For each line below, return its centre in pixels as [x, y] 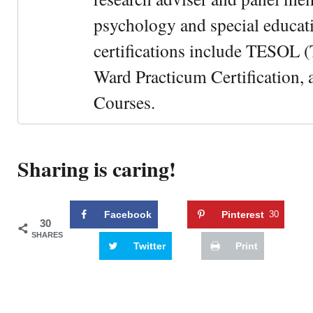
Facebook [128, 214]
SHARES [47, 234]
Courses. [124, 102]
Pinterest [243, 214]
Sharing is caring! [97, 169]
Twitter [150, 246]
